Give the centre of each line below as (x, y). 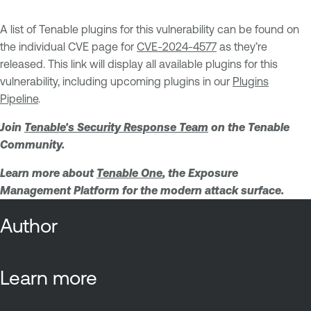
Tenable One (129, 173)
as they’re (242, 46)
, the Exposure (200, 173)
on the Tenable (249, 127)
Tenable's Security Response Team (116, 127)
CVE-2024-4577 (177, 46)
